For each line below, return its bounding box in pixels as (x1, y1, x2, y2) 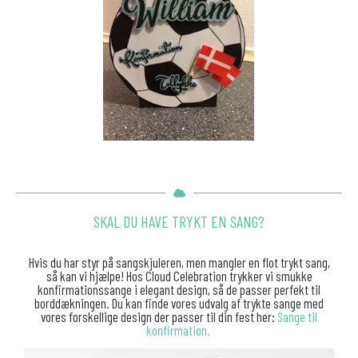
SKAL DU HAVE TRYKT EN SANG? (93, 211, 265, 231)
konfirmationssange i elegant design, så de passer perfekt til (38, 280, 320, 297)
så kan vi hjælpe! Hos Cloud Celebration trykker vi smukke (46, 267, 312, 284)
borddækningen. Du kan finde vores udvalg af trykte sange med (34, 294, 324, 311)
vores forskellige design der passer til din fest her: (41, 308, 277, 324)
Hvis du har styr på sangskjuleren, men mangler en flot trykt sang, (28, 253, 330, 270)
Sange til (277, 308, 317, 324)
